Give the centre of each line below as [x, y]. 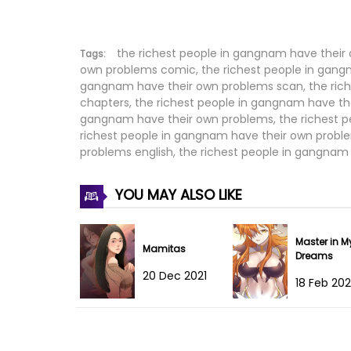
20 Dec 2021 [175, 275]
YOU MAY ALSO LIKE [177, 194]
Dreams [314, 255]
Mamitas [164, 248]
